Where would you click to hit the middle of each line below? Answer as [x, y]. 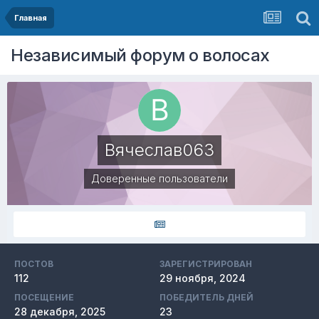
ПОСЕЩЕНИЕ [44, 297]
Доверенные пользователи [159, 178]
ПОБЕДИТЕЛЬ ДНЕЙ [206, 297]
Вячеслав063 [159, 150]
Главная [31, 18]
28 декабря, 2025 [60, 312]
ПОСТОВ [34, 264]
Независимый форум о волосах [140, 55]
